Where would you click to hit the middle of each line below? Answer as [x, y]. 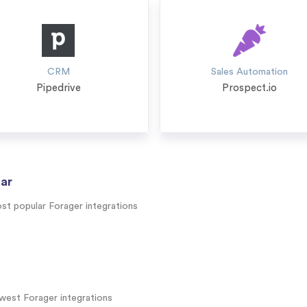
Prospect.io [249, 88]
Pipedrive [58, 88]
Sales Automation [249, 72]
